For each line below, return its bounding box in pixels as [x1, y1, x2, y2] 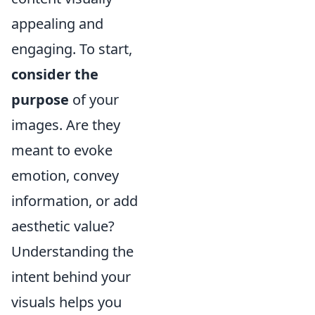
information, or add [11, 191, 138, 211]
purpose [11, 90, 69, 110]
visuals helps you [11, 292, 122, 312]
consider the [11, 65, 98, 84]
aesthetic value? [11, 217, 115, 236]
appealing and [11, 14, 103, 34]
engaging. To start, [11, 39, 132, 59]
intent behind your [11, 267, 131, 287]
